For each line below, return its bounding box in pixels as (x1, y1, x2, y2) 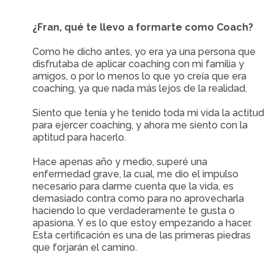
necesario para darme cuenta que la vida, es (32, 180, 234, 192)
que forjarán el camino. (32, 242, 138, 253)
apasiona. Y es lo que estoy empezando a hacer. (32, 217, 253, 229)
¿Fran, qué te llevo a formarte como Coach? (32, 21, 254, 33)
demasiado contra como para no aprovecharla (32, 193, 245, 204)
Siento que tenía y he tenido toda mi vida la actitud (32, 107, 265, 119)
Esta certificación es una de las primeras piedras (32, 229, 251, 241)
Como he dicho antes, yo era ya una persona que (32, 46, 256, 57)
